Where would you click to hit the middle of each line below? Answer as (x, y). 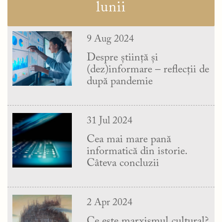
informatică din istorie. (137, 151)
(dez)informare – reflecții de (148, 70)
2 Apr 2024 (110, 202)
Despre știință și (122, 58)
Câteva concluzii (123, 163)
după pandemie (120, 82)
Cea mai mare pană (129, 139)
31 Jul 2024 (110, 121)
